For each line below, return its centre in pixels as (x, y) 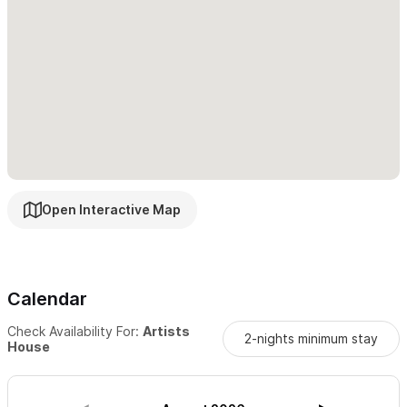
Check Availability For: (75, 331)
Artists (166, 331)
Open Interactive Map (111, 210)
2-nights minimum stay (311, 339)
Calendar (47, 298)
